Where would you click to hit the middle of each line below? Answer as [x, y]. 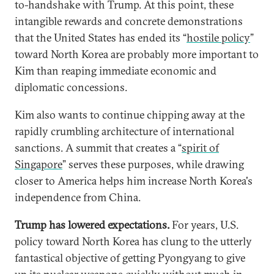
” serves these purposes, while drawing [153, 164]
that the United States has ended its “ [101, 38]
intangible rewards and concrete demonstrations [129, 21]
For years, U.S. [204, 225]
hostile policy [218, 38]
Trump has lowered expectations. [92, 225]
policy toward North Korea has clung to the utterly [133, 241]
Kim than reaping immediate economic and [116, 71]
